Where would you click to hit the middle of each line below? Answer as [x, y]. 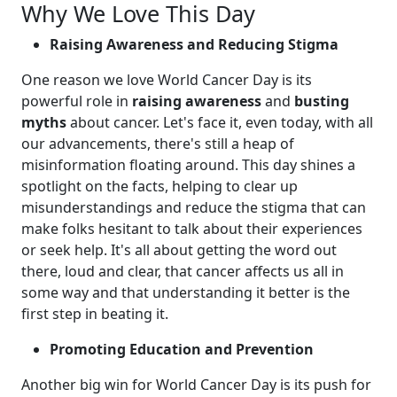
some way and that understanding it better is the [186, 292]
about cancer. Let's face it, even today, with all [220, 122]
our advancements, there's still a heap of [158, 143]
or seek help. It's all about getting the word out [179, 249]
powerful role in [77, 101]
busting [322, 101]
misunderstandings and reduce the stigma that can [194, 207]
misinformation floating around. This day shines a [188, 164]
